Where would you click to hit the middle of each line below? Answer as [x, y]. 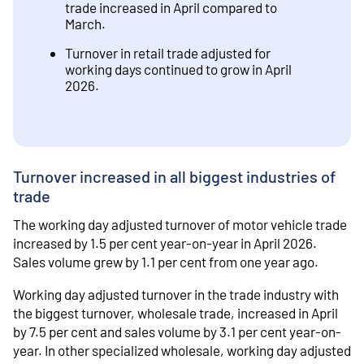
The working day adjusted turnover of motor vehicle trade [180, 224]
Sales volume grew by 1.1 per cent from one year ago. [166, 261]
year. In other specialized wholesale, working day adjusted [182, 350]
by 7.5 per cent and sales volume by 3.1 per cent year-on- [177, 331]
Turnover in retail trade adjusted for [168, 53]
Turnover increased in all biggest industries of [174, 176]
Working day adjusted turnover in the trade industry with [176, 294]
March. [85, 24]
